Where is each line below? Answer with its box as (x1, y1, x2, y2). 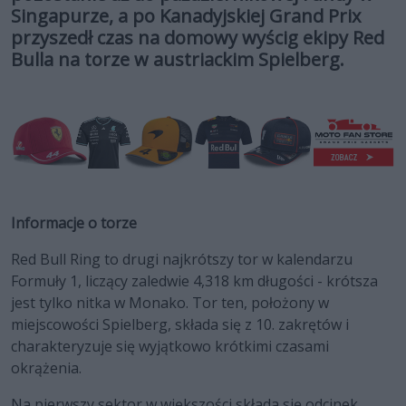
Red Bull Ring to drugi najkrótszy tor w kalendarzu (11, 249, 353, 270)
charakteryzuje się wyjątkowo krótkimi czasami (11, 336, 329, 357)
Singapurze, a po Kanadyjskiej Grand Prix (11, 3, 361, 28)
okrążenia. (11, 358, 85, 379)
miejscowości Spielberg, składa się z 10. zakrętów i (11, 314, 349, 335)
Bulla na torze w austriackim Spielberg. (11, 46, 344, 72)
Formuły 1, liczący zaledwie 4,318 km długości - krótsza (11, 271, 378, 292)
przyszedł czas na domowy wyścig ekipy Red (11, 24, 384, 50)
